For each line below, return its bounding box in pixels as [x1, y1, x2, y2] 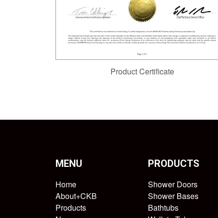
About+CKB [55, 190, 97, 201]
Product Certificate [110, 65, 174, 77]
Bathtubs [148, 201, 179, 213]
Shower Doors [148, 178, 198, 190]
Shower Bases [148, 190, 199, 201]
